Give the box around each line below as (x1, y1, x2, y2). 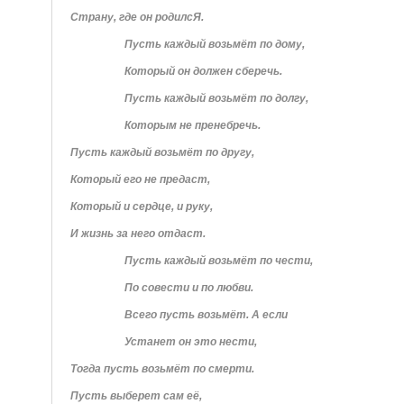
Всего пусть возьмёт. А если (124, 308, 288, 321)
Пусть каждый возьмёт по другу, (69, 145, 254, 159)
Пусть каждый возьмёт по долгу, (124, 91, 308, 105)
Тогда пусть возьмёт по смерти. (69, 362, 254, 375)
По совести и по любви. (124, 280, 253, 294)
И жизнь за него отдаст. (69, 226, 206, 240)
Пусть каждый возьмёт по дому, (124, 37, 305, 50)
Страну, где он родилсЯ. (69, 10, 204, 23)
